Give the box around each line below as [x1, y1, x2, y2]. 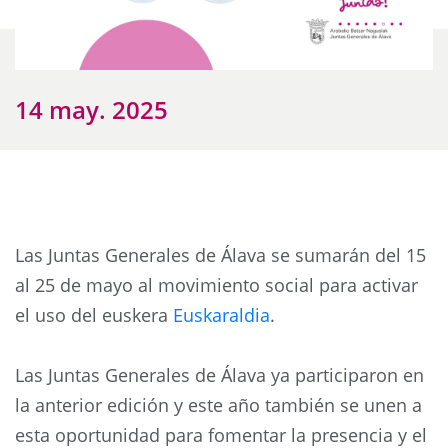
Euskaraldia [173, 302, 270, 327]
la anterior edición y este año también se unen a [15, 392, 422, 417]
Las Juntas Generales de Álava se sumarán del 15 [15, 242, 426, 267]
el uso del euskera [15, 302, 173, 327]
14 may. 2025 [15, 92, 168, 126]
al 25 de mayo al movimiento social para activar [15, 272, 418, 297]
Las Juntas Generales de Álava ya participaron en [15, 362, 424, 387]
